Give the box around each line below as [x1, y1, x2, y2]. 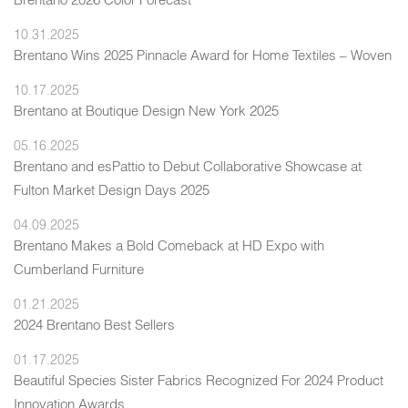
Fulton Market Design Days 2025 [14, 180, 209, 199]
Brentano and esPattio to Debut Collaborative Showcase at [14, 157, 362, 175]
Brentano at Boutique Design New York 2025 [14, 101, 279, 119]
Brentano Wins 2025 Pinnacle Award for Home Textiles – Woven [14, 46, 392, 64]
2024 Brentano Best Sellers [14, 315, 175, 333]
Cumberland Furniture [14, 260, 144, 278]
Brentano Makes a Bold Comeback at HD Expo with [14, 236, 324, 254]
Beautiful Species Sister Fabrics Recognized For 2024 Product [14, 371, 383, 389]
